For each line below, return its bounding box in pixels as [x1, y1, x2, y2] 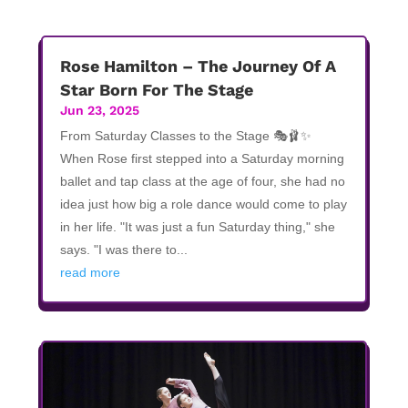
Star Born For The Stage [59, 80, 253, 99]
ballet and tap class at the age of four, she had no [59, 174, 345, 189]
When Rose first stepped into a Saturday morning [59, 151, 344, 166]
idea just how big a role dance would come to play [59, 197, 347, 211]
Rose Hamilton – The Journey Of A [59, 56, 336, 76]
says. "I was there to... [59, 242, 188, 257]
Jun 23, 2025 [59, 103, 139, 117]
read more [59, 265, 120, 280]
